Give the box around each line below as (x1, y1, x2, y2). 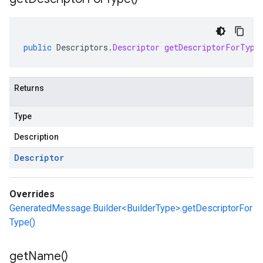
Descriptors (56, 42, 108, 53)
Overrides (9, 188, 55, 200)
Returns (14, 83, 44, 93)
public (23, 42, 52, 53)
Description (14, 132, 59, 141)
